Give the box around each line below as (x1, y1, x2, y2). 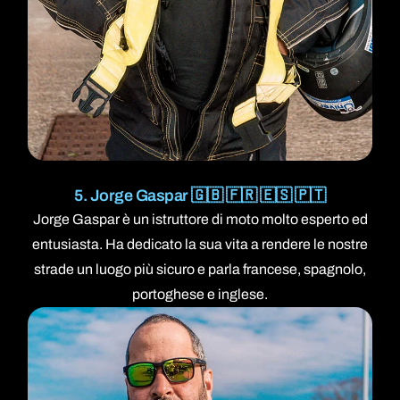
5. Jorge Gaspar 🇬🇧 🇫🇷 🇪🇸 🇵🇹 (74, 187, 326, 205)
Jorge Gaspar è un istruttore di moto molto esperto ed (32, 212, 368, 228)
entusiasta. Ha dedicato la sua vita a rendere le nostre (32, 237, 368, 253)
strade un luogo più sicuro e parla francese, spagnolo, (34, 262, 366, 278)
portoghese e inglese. (132, 287, 268, 303)
